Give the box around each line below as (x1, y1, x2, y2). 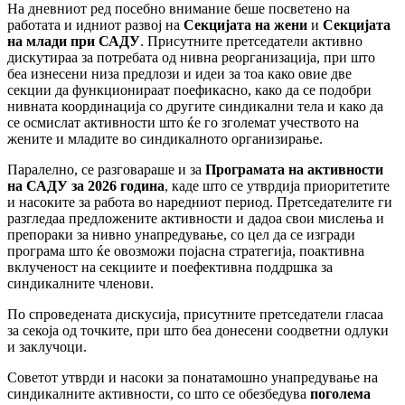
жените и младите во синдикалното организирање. (7, 131, 323, 147)
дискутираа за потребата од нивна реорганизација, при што (7, 50, 375, 66)
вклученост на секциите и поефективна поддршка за (7, 259, 333, 276)
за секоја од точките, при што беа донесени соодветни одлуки (7, 323, 389, 339)
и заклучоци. (7, 339, 87, 355)
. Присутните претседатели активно (140, 33, 363, 50)
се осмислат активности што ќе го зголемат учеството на (7, 115, 359, 131)
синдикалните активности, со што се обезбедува (7, 386, 310, 402)
